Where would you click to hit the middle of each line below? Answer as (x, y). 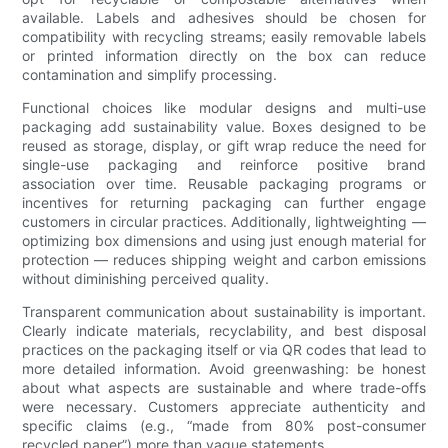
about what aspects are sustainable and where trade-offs (224, 388)
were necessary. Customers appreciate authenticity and (224, 407)
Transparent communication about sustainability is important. (224, 312)
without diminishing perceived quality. (146, 279)
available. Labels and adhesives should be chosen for (224, 18)
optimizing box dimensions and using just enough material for (224, 241)
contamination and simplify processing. (150, 75)
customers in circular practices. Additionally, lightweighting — (224, 222)
